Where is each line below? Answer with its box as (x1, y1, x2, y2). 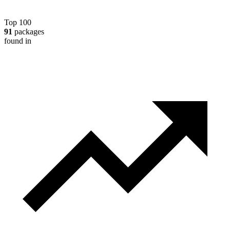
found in (4, 36, 31, 45)
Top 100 (4, 17, 31, 27)
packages (12, 27, 44, 36)
